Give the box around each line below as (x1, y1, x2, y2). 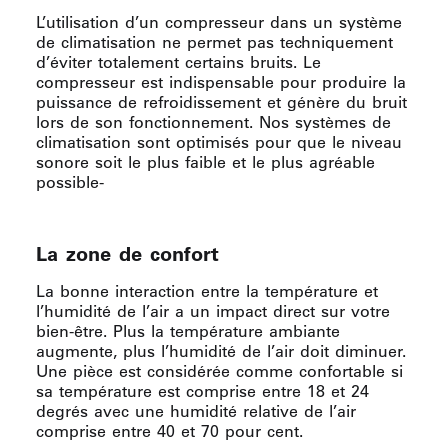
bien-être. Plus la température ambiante (36, 320, 340, 341)
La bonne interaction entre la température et (36, 280, 378, 301)
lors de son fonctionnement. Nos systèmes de (36, 111, 391, 132)
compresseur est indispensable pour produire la (36, 71, 406, 92)
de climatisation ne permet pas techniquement (36, 31, 393, 52)
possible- (36, 171, 104, 192)
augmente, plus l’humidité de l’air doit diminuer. (36, 340, 406, 361)
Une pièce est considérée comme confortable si (36, 360, 403, 381)
